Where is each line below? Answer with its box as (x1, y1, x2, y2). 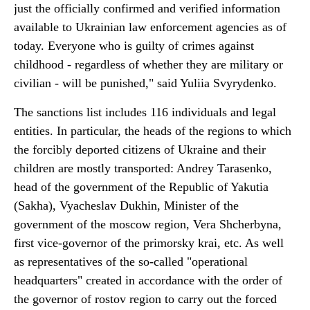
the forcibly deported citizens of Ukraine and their (14, 143, 266, 156)
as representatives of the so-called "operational (14, 255, 248, 268)
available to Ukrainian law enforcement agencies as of (14, 20, 286, 34)
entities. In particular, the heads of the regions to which (14, 124, 291, 138)
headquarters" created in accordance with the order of (14, 273, 282, 287)
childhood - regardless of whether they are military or (14, 57, 283, 71)
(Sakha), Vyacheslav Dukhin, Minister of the (14, 199, 239, 212)
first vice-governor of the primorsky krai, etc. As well (14, 236, 284, 250)
